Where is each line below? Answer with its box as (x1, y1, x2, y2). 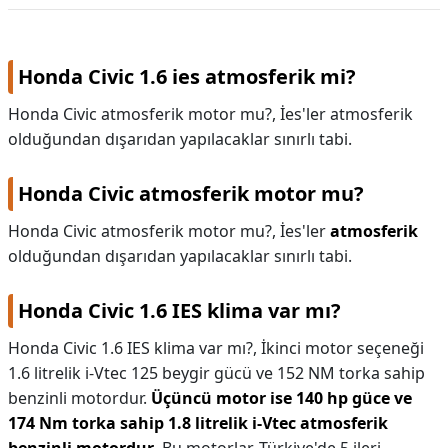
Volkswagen (15, 17, 101, 35)
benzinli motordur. (8, 387, 151, 409)
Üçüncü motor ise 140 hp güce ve (151, 387, 412, 409)
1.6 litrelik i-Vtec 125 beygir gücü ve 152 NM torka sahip (8, 362, 425, 384)
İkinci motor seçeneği (261, 337, 424, 359)
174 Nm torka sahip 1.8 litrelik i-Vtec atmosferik (8, 412, 388, 434)
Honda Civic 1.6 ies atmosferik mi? (18, 63, 356, 90)
